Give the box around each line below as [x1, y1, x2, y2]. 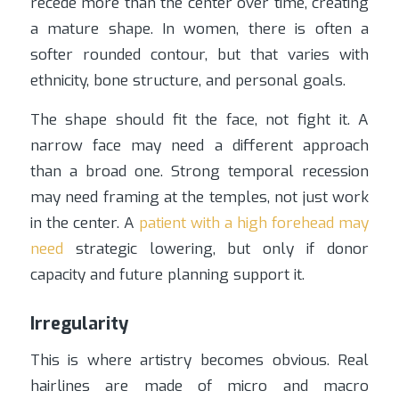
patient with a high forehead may [138, 213, 370, 234]
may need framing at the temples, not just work [29, 187, 370, 208]
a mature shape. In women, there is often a [29, 19, 370, 40]
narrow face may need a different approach [29, 135, 370, 157]
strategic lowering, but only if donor [62, 239, 370, 260]
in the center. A [29, 213, 139, 234]
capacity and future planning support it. [29, 265, 305, 286]
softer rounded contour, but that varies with [29, 45, 370, 66]
